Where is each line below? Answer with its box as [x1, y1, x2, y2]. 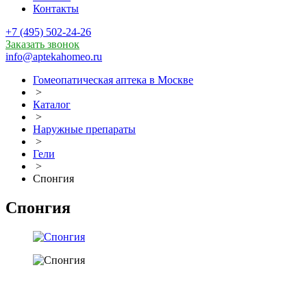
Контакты [33, 3, 79, 15]
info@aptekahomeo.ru [5, 51, 102, 63]
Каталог [33, 99, 71, 111]
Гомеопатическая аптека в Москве [33, 74, 193, 86]
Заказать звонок [5, 38, 79, 51]
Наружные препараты [33, 123, 136, 136]
